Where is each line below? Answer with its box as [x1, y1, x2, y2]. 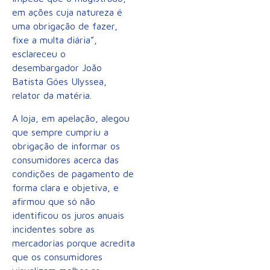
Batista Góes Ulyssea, [12, 76, 107, 87]
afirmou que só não [12, 195, 95, 207]
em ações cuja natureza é [12, 7, 122, 18]
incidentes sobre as [12, 223, 95, 234]
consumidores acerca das [12, 154, 119, 165]
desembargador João [12, 62, 102, 74]
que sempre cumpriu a [12, 126, 108, 137]
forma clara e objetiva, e [12, 181, 119, 193]
